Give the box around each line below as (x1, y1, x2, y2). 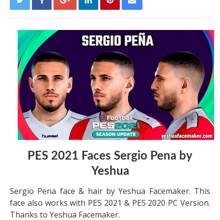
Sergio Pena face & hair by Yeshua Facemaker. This (10, 186, 210, 196)
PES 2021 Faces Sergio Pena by (27, 150, 192, 162)
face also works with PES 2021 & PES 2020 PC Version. (10, 197, 210, 208)
